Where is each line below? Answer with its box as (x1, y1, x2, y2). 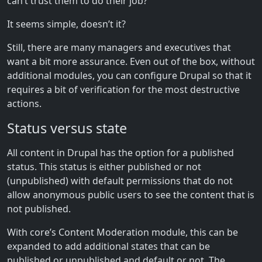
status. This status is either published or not (7, 160, 201, 173)
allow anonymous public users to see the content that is (7, 188, 254, 201)
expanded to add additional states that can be (7, 239, 210, 253)
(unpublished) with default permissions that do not (7, 174, 233, 187)
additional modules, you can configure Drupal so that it (7, 68, 251, 82)
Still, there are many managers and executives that (7, 40, 231, 54)
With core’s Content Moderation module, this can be (7, 225, 238, 239)
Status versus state (7, 118, 127, 137)
